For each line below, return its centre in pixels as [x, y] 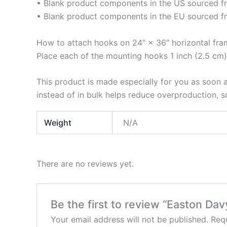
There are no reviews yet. [85, 164]
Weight [58, 123]
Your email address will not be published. [129, 219]
